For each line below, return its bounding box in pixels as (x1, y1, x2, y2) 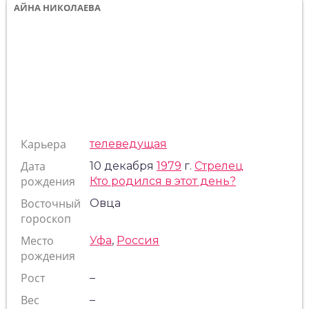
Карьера (21, 137, 66, 152)
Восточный (21, 196, 81, 211)
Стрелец (195, 159, 243, 172)
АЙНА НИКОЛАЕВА (14, 1, 101, 14)
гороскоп (21, 211, 71, 226)
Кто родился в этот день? (90, 175, 236, 188)
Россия (117, 234, 159, 247)
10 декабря (90, 159, 157, 172)
